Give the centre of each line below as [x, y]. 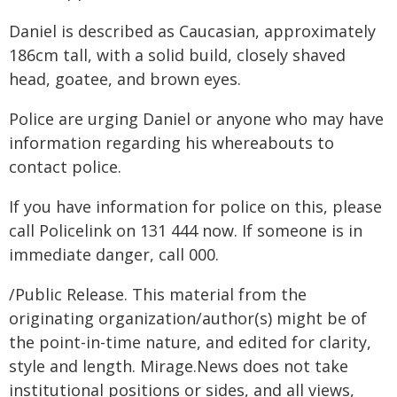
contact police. [65, 167]
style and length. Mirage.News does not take [179, 366]
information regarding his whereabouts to [171, 143]
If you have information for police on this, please [195, 206]
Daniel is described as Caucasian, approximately [192, 31]
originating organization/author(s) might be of [188, 318]
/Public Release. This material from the [158, 294]
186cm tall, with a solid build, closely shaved [177, 55]
